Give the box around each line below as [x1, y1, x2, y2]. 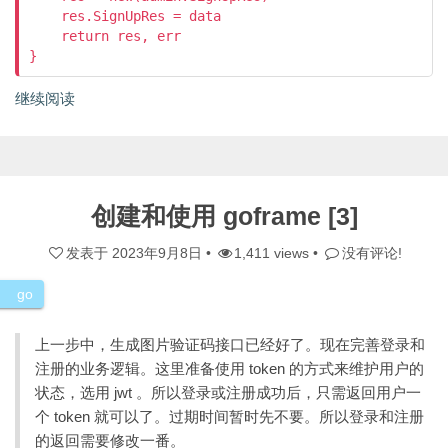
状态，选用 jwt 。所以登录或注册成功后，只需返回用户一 [35, 384, 421, 402]
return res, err [29, 28, 181, 45]
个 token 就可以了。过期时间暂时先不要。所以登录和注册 [35, 408, 424, 426]
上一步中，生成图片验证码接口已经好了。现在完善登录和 [35, 336, 425, 354]
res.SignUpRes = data [29, 8, 221, 25]
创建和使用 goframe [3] [90, 202, 358, 231]
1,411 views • [234, 245, 323, 262]
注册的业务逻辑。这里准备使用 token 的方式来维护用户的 [35, 360, 424, 378]
